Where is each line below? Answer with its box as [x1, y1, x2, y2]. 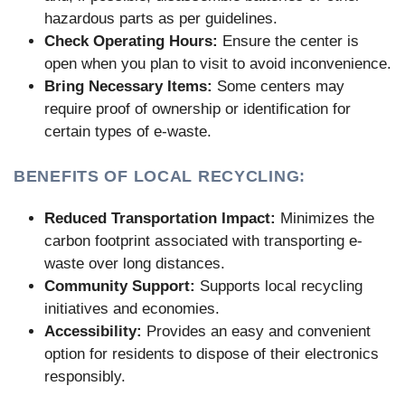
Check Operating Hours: [44, 32, 218, 50]
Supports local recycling [195, 277, 363, 295]
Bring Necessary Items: [44, 77, 212, 95]
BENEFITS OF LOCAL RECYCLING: [14, 167, 306, 186]
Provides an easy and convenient [142, 322, 371, 340]
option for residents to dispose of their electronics [44, 344, 379, 363]
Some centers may [212, 77, 344, 95]
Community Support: [44, 277, 195, 295]
